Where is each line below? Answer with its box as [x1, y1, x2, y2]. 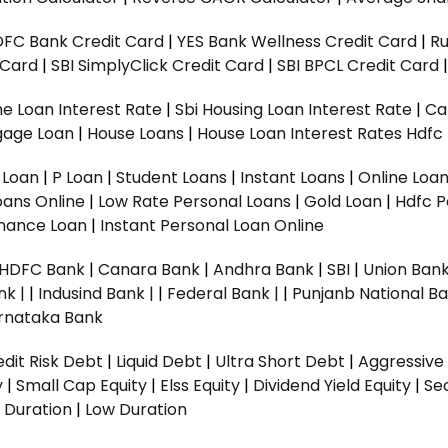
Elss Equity [160, 374, 240, 397]
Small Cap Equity [16, 374, 147, 397]
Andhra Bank [213, 258, 314, 281]
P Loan [52, 166, 107, 189]
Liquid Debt [116, 350, 202, 373]
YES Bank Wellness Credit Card [177, 30, 417, 53]
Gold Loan [304, 190, 386, 213]
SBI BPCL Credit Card [277, 54, 443, 77]
